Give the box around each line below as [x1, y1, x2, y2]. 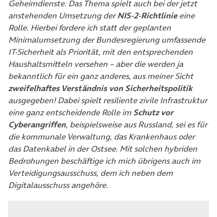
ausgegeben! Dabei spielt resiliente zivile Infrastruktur [8, 94, 207, 107]
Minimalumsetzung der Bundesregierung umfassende [8, 34, 205, 46]
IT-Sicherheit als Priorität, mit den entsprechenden [8, 46, 193, 58]
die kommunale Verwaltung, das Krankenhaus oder [8, 131, 195, 143]
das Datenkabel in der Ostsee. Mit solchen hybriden [8, 143, 197, 155]
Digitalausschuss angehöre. [8, 179, 108, 191]
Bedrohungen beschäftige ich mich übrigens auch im [8, 155, 201, 167]
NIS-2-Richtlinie [117, 10, 177, 22]
